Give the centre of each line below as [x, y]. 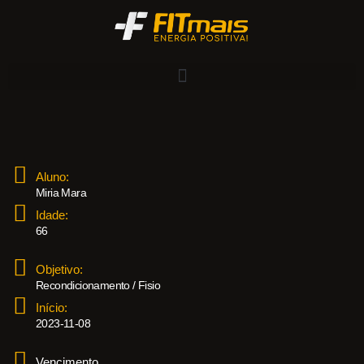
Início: [52, 307]
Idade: [52, 214]
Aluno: [52, 176]
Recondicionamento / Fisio [98, 285]
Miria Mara [61, 192]
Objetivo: [59, 269]
